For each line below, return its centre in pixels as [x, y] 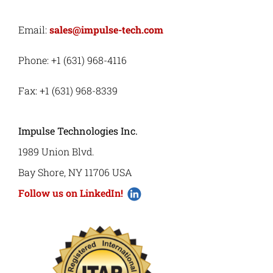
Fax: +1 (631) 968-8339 [68, 90]
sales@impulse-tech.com [106, 29]
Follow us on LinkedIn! [70, 193]
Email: [34, 29]
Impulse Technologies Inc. [78, 130]
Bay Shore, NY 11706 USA [75, 172]
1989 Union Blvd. [56, 151]
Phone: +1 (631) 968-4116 [72, 60]
